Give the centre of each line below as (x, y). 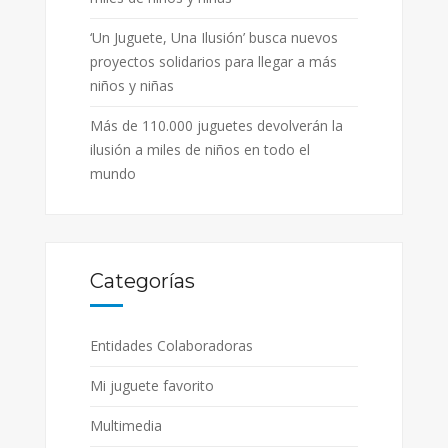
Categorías (142, 281)
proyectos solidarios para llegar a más (213, 61)
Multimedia (125, 425)
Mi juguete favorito (151, 385)
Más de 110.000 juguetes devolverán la (216, 125)
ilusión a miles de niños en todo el (199, 149)
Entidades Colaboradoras (171, 345)
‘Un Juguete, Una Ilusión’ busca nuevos (213, 37)
